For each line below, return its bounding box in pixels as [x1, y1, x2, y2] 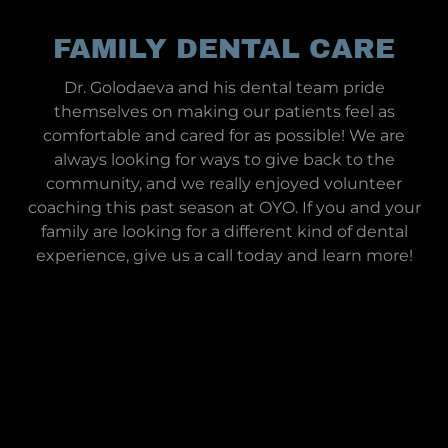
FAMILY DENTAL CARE [53, 33, 395, 65]
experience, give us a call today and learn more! [35, 246, 413, 266]
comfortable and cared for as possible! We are [43, 126, 405, 146]
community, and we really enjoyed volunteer [46, 174, 402, 194]
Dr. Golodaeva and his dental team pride [63, 78, 385, 98]
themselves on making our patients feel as [53, 102, 395, 122]
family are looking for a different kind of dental [40, 222, 408, 242]
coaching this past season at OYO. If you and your [27, 198, 421, 218]
